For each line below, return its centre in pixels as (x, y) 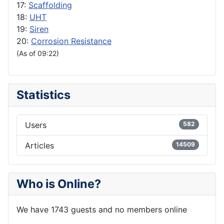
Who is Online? (59, 184)
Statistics (43, 95)
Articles (39, 146)
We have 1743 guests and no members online (102, 210)
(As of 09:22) (38, 53)
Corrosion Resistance (71, 41)
